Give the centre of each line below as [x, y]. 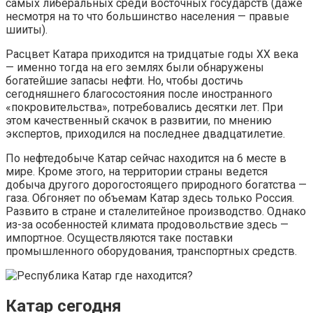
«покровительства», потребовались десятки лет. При [144, 108]
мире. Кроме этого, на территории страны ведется [137, 172]
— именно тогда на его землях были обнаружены [135, 68]
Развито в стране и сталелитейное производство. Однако [156, 212]
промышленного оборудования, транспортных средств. [151, 252]
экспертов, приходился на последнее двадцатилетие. [145, 134]
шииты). [27, 30]
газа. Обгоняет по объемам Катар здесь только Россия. [150, 198]
